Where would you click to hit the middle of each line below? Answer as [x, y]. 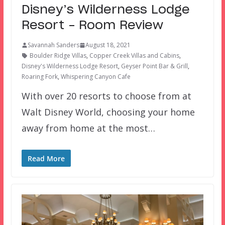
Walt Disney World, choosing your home [108, 112]
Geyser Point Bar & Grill [154, 66]
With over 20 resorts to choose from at [106, 96]
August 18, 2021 [108, 45]
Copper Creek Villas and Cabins [134, 56]
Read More [46, 159]
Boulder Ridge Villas [58, 56]
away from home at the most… [88, 128]
